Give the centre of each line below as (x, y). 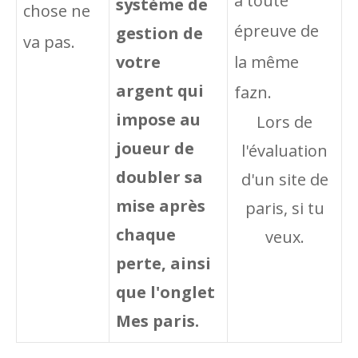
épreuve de (276, 31)
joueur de (155, 148)
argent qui (160, 91)
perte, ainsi (163, 263)
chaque (146, 235)
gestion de (159, 33)
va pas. (49, 42)
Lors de (284, 121)
